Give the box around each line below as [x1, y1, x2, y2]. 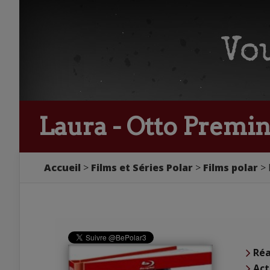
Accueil [44, 161, 81, 174]
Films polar [203, 161, 258, 174]
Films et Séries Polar [91, 161, 193, 174]
